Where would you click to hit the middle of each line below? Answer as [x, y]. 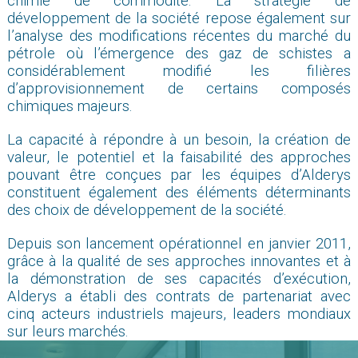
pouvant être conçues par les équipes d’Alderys [179, 175]
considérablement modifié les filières [179, 71]
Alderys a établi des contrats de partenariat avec [179, 296]
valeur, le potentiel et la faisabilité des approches [179, 157]
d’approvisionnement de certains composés [179, 88]
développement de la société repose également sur [179, 18]
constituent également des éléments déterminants [179, 192]
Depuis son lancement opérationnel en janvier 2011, [179, 243]
